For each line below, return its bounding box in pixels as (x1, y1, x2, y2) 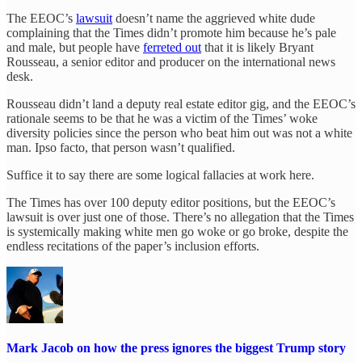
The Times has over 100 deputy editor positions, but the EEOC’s (6, 196, 335, 210)
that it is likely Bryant (201, 40, 314, 55)
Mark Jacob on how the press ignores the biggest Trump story (6, 340, 346, 355)
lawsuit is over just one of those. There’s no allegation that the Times (6, 210, 354, 225)
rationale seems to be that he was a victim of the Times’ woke (6, 112, 318, 126)
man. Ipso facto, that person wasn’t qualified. (6, 141, 235, 155)
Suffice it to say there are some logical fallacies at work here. (6, 168, 314, 183)
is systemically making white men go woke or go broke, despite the (6, 225, 348, 239)
